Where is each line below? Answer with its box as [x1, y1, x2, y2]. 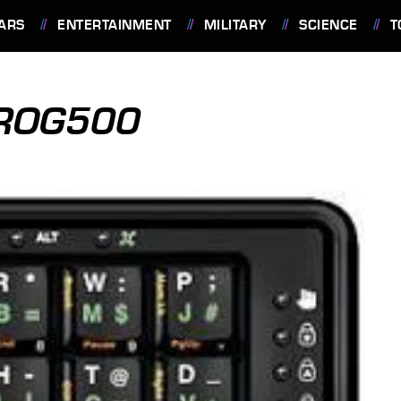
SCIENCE [299, 17, 358, 33]
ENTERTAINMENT [57, 17, 172, 33]
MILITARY [203, 17, 267, 33]
